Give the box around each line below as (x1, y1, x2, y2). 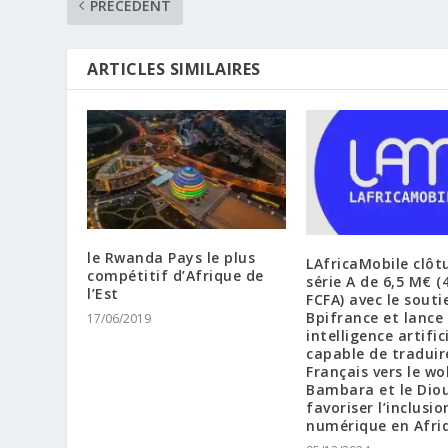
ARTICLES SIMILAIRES (87, 57, 261, 80)
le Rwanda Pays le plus (87, 248, 256, 268)
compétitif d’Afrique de (87, 266, 264, 286)
